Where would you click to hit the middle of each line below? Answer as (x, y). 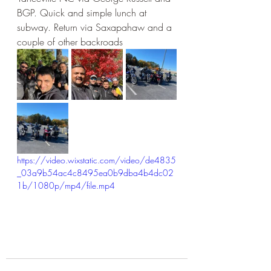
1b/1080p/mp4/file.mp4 (66, 186)
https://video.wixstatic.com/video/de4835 (96, 160)
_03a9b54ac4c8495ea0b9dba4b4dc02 (95, 173)
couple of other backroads (70, 42)
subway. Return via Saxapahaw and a (96, 28)
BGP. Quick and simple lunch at (83, 13)
